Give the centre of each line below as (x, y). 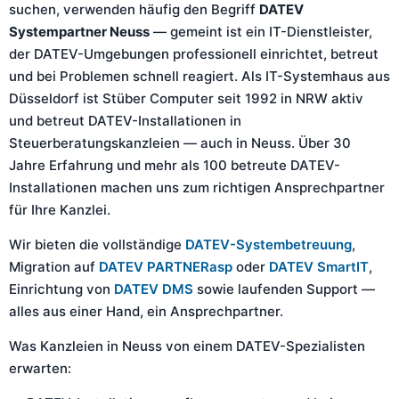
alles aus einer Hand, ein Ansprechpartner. (146, 311)
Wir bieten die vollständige (97, 244)
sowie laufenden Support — (284, 289)
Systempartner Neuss (79, 32)
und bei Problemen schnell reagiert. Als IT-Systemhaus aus (199, 76)
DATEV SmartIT (319, 267)
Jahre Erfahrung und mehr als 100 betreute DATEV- (175, 165)
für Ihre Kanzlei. (60, 210)
